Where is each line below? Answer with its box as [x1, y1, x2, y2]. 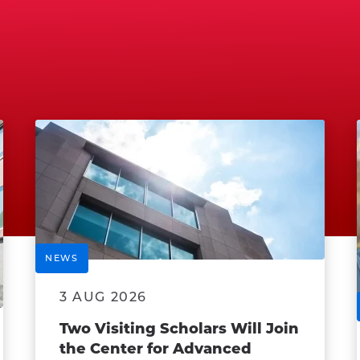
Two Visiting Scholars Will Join [59, 319, 299, 337]
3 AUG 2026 [59, 288, 147, 305]
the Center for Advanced [59, 339, 252, 358]
